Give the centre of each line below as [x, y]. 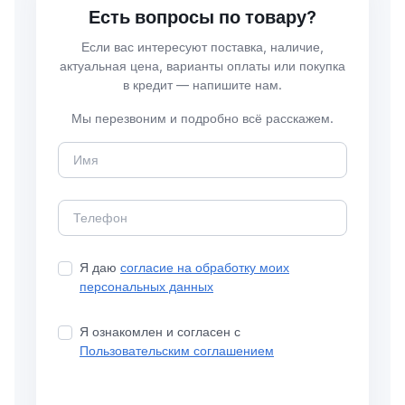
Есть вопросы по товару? [202, 17]
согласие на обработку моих [205, 267]
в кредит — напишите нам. [202, 85]
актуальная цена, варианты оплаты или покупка [202, 66]
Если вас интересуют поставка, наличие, [202, 47]
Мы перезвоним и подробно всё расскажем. [202, 118]
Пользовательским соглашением [177, 350]
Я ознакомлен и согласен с [160, 331]
